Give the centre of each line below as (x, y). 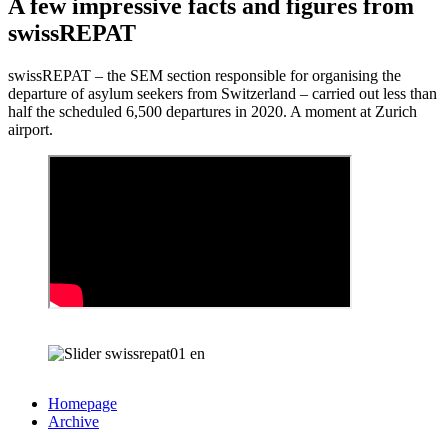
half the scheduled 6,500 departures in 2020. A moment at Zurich (212, 111)
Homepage (82, 403)
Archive (73, 421)
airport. (30, 129)
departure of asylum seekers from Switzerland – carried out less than (222, 93)
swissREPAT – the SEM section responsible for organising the (204, 75)
